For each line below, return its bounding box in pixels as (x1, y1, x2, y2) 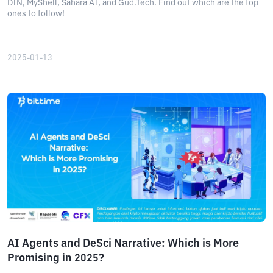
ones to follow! (7, 10, 65, 18)
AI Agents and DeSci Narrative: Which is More (7, 238, 239, 249)
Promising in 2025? (7, 253, 104, 264)
